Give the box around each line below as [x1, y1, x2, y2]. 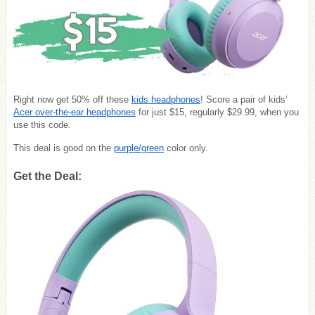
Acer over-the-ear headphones [13, 106, 136, 117]
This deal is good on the [13, 142, 114, 153]
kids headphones [131, 94, 200, 105]
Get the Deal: [13, 170, 82, 183]
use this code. [13, 119, 71, 130]
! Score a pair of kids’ [200, 94, 288, 105]
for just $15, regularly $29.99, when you [136, 106, 299, 117]
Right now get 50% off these [13, 94, 131, 105]
